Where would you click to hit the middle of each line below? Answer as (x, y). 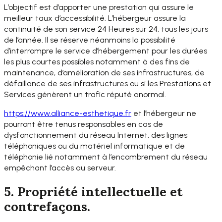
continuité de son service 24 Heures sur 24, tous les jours (106, 29)
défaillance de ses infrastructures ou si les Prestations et (108, 83)
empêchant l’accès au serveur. (60, 168)
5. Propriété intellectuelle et (93, 191)
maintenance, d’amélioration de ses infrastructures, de (104, 72)
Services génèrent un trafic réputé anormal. (85, 94)
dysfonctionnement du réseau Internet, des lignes (96, 135)
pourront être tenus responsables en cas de (83, 124)
